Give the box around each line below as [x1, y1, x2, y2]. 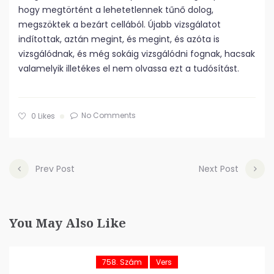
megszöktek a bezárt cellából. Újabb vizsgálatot [18, 18, 221, 31]
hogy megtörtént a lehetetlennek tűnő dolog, [18, 4, 213, 16]
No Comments [81, 110, 136, 120]
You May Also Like [9, 215, 126, 231]
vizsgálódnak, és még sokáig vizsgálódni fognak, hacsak [18, 48, 255, 60]
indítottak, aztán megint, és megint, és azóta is [18, 33, 220, 45]
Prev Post [35, 163, 75, 175]
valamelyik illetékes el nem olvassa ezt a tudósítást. [18, 62, 239, 75]
